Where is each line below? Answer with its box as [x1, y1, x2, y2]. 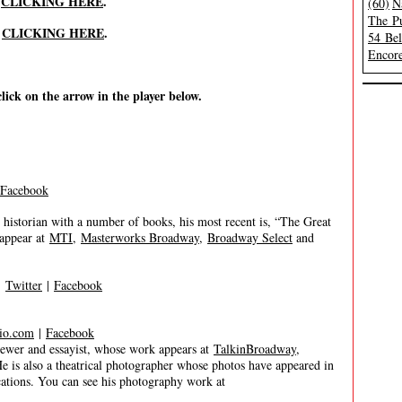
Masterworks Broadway [81, 229, 199, 246]
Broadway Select [207, 229, 293, 246]
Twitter [5, 276, 42, 293]
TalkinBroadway [214, 340, 296, 357]
